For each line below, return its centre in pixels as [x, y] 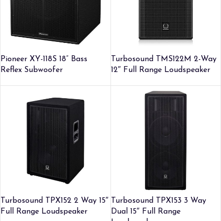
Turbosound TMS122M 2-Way [164, 59]
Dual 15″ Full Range [146, 212]
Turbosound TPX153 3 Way [158, 201]
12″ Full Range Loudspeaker [160, 70]
